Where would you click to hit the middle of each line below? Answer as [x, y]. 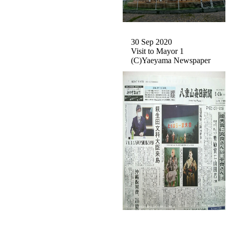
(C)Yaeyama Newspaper [167, 60]
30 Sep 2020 [147, 42]
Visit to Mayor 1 [153, 51]
